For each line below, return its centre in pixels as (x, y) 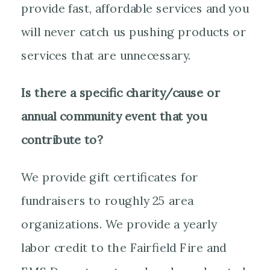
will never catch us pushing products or (134, 32)
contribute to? (62, 140)
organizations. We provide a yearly (119, 224)
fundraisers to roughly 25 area (107, 201)
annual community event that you (114, 116)
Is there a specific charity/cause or (121, 93)
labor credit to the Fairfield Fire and (124, 248)
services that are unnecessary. (106, 56)
